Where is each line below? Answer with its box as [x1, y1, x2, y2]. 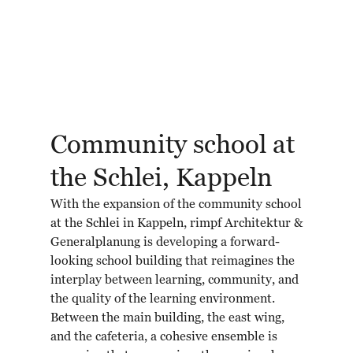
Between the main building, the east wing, [50, 312, 284, 325]
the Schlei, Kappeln [50, 165, 273, 191]
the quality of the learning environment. [50, 293, 275, 306]
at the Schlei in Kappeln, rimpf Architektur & [50, 217, 303, 230]
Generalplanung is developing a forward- [50, 236, 280, 249]
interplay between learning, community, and [50, 274, 299, 287]
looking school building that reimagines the [50, 255, 295, 268]
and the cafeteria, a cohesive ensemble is [50, 331, 277, 344]
